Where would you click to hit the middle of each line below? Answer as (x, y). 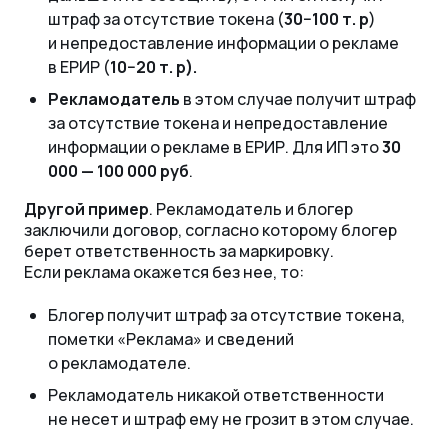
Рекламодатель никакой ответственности (216, 395)
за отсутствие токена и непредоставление (218, 123)
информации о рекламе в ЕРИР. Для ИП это (215, 147)
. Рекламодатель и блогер (251, 209)
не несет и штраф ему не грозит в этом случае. (231, 419)
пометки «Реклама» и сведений (171, 339)
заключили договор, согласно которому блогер (210, 230)
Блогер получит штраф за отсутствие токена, (226, 315)
